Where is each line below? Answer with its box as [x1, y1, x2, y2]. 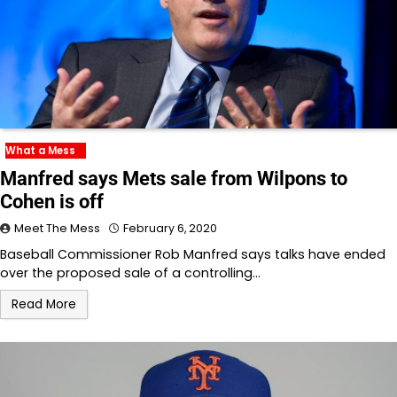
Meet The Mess [14, 221, 100, 237]
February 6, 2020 [123, 221, 217, 237]
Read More [12, 296, 76, 314]
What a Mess [5, 144, 75, 159]
